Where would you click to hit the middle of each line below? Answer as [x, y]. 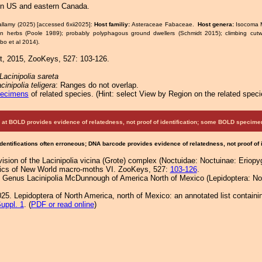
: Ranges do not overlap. [97, 85]
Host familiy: [113, 24]
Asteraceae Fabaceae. [165, 24]
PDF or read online [62, 204]
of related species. [62, 94]
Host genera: [217, 24]
